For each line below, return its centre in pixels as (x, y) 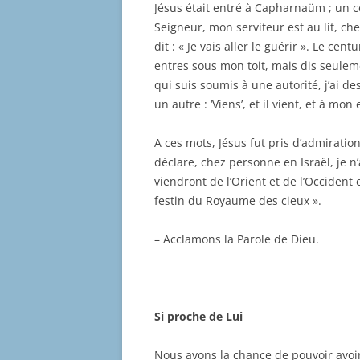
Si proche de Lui (198, 317)
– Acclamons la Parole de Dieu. (237, 239)
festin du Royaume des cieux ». (238, 201)
